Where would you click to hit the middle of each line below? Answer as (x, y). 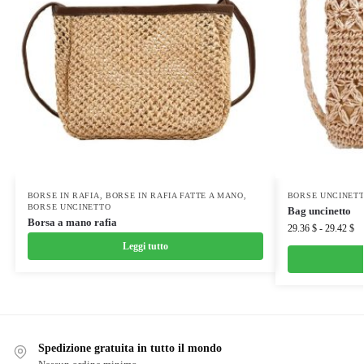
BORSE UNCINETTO (69, 206)
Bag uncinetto (319, 210)
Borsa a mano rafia (72, 222)
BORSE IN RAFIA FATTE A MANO (174, 195)
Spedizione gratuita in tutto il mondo (130, 348)
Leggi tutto (145, 246)
